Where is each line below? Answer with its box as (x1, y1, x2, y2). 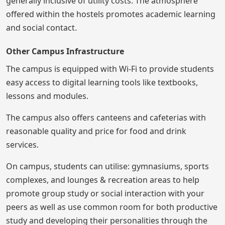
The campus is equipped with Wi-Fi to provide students (6, 63, 214, 75)
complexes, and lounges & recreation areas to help (6, 174, 199, 186)
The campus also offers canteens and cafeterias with (6, 112, 206, 124)
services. (6, 139, 39, 151)
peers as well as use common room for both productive (6, 201, 217, 213)
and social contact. (6, 22, 77, 34)
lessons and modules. (6, 90, 88, 102)
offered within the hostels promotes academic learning (6, 9, 215, 20)
